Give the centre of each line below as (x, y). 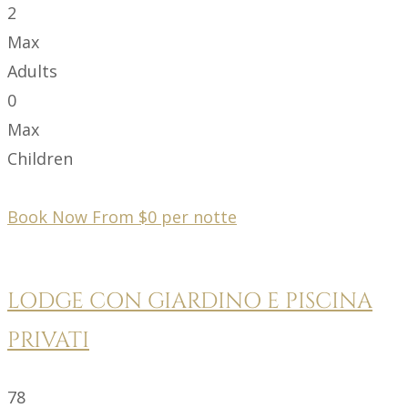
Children (40, 158)
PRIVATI (48, 340)
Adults (32, 71)
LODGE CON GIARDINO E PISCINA (190, 301)
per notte (199, 216)
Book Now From (73, 216)
